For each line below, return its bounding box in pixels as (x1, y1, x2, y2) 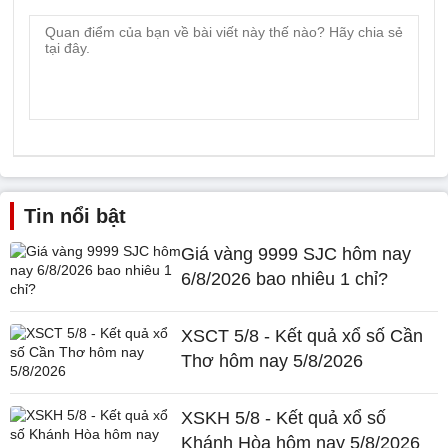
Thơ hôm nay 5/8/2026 (181, 350, 364, 371)
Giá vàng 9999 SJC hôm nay (181, 243, 412, 264)
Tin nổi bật (24, 204, 126, 227)
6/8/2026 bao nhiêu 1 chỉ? (181, 268, 389, 289)
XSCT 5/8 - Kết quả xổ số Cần (181, 325, 424, 346)
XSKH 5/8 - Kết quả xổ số (181, 407, 387, 428)
